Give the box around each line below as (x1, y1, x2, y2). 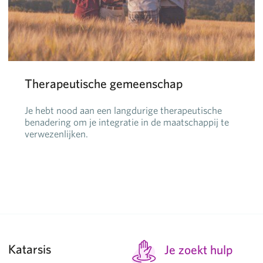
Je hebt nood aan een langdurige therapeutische (25, 104, 222, 116)
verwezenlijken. (25, 127, 88, 139)
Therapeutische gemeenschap (25, 76, 183, 91)
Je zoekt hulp (164, 242, 232, 257)
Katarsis (8, 241, 51, 256)
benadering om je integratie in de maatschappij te (25, 116, 229, 127)
